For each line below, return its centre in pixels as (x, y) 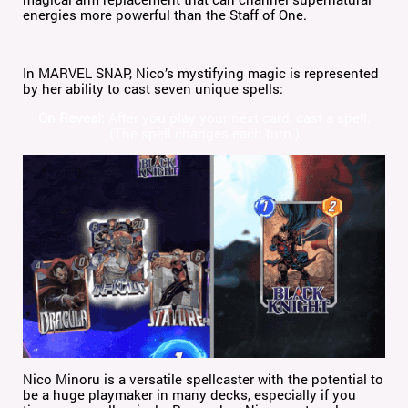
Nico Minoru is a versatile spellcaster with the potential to (204, 379)
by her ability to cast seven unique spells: (153, 88)
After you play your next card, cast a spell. (237, 117)
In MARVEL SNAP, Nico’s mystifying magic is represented (201, 72)
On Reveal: (71, 117)
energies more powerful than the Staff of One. (165, 14)
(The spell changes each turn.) (204, 133)
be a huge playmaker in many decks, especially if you (190, 395)
